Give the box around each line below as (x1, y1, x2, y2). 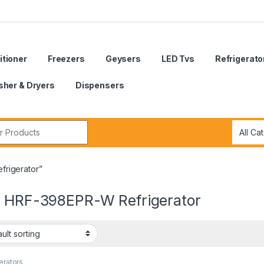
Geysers (105, 54, 141, 64)
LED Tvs (161, 54, 194, 64)
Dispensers (75, 80, 124, 91)
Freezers (47, 54, 85, 64)
